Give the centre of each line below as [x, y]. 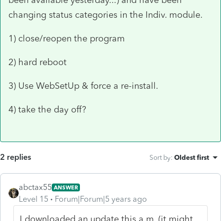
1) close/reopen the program [67, 38]
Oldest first [192, 157]
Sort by [160, 157]
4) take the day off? [47, 109]
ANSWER [66, 187]
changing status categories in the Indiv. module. [106, 15]
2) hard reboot [37, 62]
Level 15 [34, 199]
